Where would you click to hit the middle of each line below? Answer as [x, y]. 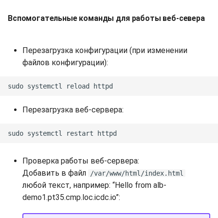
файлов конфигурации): [65, 63]
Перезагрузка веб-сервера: [73, 110]
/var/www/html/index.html [137, 173]
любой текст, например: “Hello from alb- [94, 185]
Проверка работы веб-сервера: [81, 161]
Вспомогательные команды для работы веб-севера [106, 18]
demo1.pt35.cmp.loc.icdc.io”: [71, 198]
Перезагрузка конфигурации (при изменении [105, 51]
